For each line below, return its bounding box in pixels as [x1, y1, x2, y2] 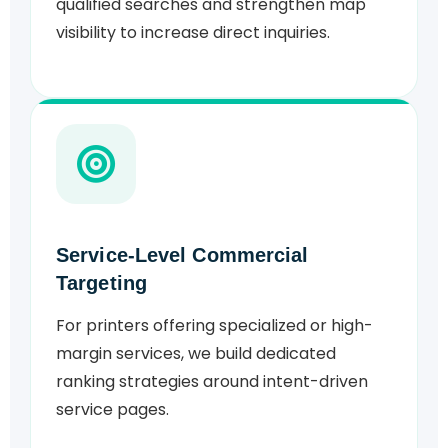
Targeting [56, 272, 147, 295]
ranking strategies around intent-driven [56, 370, 368, 394]
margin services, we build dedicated [56, 342, 336, 366]
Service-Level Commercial [56, 244, 309, 267]
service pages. [56, 398, 169, 422]
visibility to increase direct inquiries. [56, 21, 330, 45]
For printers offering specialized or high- [56, 314, 373, 338]
